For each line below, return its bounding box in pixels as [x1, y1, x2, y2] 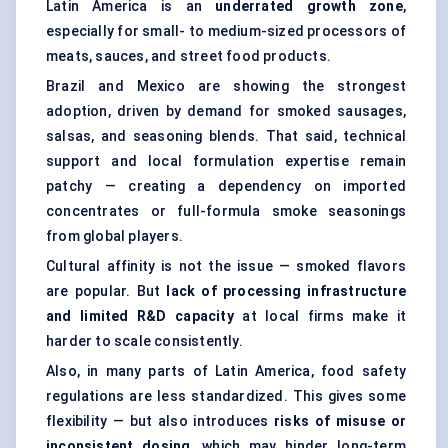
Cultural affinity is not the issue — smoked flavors [46, 258, 406, 275]
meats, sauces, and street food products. [46, 48, 331, 65]
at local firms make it [233, 308, 406, 325]
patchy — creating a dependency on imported [46, 178, 406, 195]
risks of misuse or [274, 413, 406, 430]
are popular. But [46, 283, 167, 300]
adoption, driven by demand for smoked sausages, [46, 103, 406, 120]
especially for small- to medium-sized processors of [46, 23, 406, 40]
